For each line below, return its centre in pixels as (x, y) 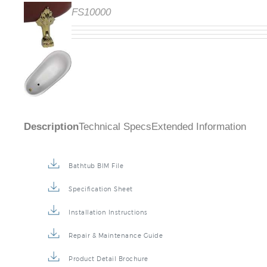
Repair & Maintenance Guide (116, 255)
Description (51, 147)
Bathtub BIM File (96, 186)
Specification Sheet (101, 209)
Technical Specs (115, 147)
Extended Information (199, 147)
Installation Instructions (108, 232)
